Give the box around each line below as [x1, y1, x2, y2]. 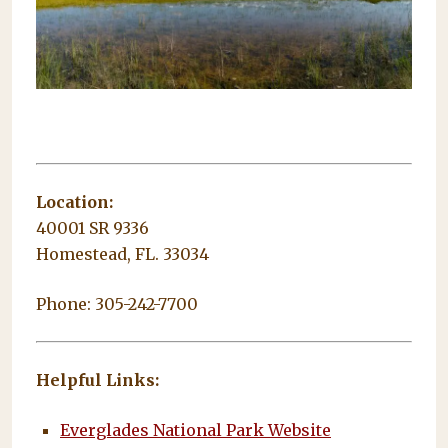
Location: [36, 192, 113, 213]
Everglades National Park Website [60, 420, 331, 441]
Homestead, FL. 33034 [36, 244, 209, 265]
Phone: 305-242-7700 [36, 294, 198, 315]
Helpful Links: [36, 370, 159, 391]
